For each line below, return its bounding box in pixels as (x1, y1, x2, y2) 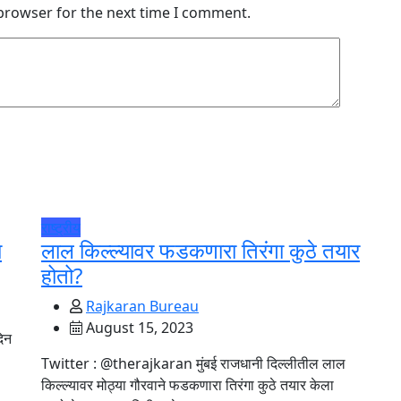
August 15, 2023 (82, 318, 193, 337)
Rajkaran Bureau (86, 296, 199, 316)
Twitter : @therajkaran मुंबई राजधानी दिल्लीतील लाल (41, 354, 346, 373)
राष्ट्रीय (41, 218, 81, 237)
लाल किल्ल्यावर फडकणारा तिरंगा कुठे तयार (41, 235, 360, 265)
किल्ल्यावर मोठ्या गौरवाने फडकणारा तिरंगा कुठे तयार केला (41, 375, 334, 395)
